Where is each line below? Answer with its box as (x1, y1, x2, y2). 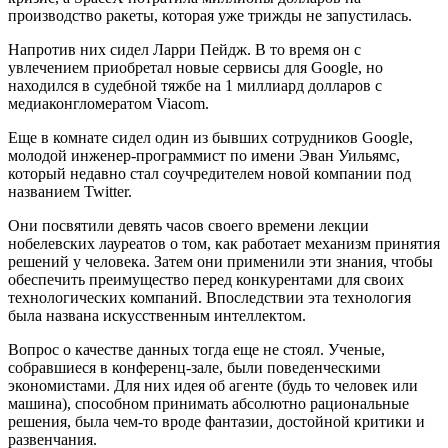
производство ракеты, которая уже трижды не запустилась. (8, 6, 412, 24)
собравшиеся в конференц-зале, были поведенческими (8, 358, 381, 376)
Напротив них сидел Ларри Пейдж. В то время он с (8, 40, 361, 58)
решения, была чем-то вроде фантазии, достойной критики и (8, 412, 425, 430)
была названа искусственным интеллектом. (8, 306, 306, 324)
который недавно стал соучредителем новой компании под (8, 164, 411, 182)
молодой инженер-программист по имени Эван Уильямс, (8, 146, 400, 164)
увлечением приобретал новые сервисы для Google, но (8, 58, 383, 76)
